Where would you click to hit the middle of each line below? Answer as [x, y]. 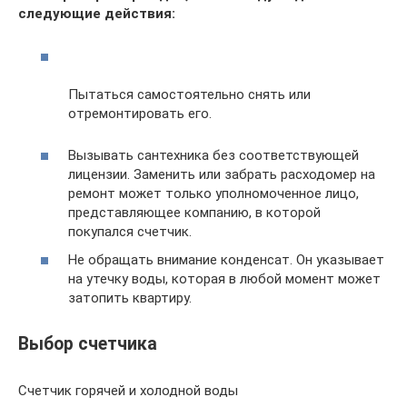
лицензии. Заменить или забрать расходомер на [222, 174]
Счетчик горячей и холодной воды [128, 391]
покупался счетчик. [130, 231]
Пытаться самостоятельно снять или [189, 94]
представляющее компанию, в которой [194, 212]
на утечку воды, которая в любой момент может [224, 279]
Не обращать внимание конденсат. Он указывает [226, 260]
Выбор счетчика [88, 344]
